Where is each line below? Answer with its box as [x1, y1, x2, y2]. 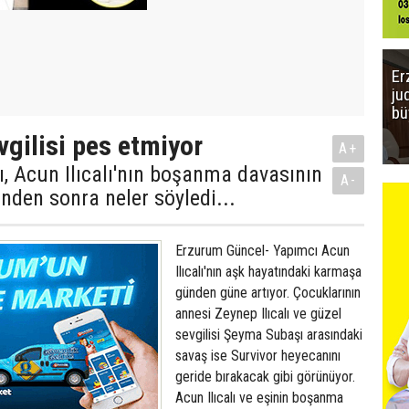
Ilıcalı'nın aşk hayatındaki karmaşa [175, 263, 362, 280]
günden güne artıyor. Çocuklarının [175, 284, 361, 301]
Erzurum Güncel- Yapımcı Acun [175, 242, 350, 259]
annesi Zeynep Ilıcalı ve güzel [175, 305, 341, 322]
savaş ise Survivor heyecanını [175, 347, 341, 364]
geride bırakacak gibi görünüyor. [175, 368, 355, 385]
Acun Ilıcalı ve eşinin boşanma [175, 389, 343, 406]
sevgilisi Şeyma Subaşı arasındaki [175, 326, 362, 343]
